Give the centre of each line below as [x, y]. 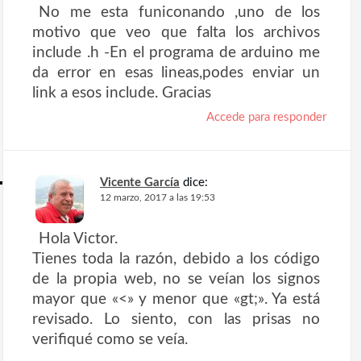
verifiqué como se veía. [110, 340]
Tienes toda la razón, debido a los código [176, 259]
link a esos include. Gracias [122, 93]
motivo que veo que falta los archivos [176, 33]
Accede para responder [266, 118]
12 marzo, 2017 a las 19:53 [158, 198]
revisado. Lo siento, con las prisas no [176, 320]
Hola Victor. [78, 239]
